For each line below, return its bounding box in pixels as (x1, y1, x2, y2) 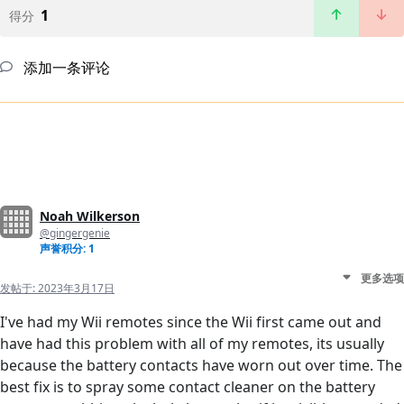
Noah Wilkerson (40, 207, 140, 225)
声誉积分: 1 (40, 241, 95, 257)
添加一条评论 (20, 58, 110, 78)
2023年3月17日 (38, 280, 115, 297)
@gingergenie (40, 225, 110, 242)
